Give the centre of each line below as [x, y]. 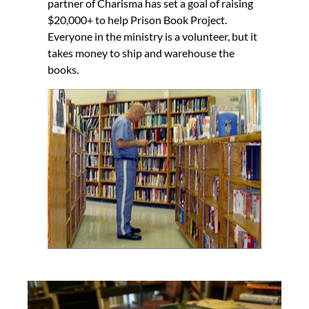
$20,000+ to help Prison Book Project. [138, 19]
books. [63, 69]
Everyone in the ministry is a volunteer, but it [153, 36]
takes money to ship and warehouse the [141, 52]
